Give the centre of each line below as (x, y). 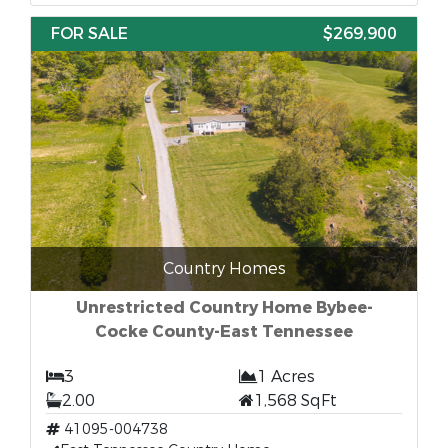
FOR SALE (89, 33)
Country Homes (224, 268)
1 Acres (286, 376)
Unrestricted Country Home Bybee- (224, 307)
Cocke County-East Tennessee (224, 331)
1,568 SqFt (295, 400)
